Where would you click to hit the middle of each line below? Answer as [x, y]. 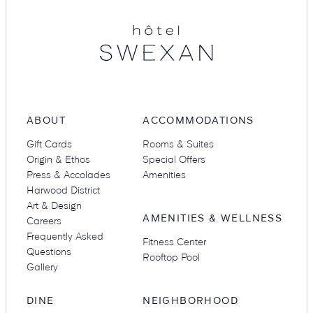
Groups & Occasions [230, 150]
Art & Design [54, 205]
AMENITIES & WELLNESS [213, 218]
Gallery [42, 267]
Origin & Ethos [58, 159]
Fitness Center [175, 242]
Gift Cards [49, 144]
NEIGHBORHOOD [191, 300]
